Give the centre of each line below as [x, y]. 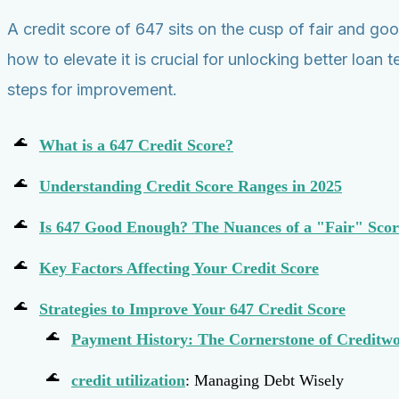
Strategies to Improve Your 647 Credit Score [192, 309]
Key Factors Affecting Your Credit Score [179, 268]
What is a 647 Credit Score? [136, 145]
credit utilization [128, 380]
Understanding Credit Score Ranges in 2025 [191, 186]
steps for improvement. [92, 89]
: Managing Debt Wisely [265, 380]
